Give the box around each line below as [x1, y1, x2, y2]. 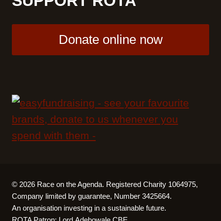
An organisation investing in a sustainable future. [12, 203, 166, 212]
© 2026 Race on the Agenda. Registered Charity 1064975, [12, 180, 198, 188]
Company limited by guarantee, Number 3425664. [12, 191, 172, 200]
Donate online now [58, 32, 163, 47]
